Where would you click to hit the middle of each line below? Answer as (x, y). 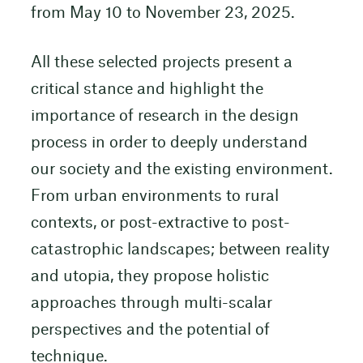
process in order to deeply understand (169, 143)
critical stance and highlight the (147, 89)
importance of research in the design (164, 116)
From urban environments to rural (154, 196)
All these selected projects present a (161, 62)
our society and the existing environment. (181, 169)
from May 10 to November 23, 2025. (162, 13)
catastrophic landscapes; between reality (180, 250)
